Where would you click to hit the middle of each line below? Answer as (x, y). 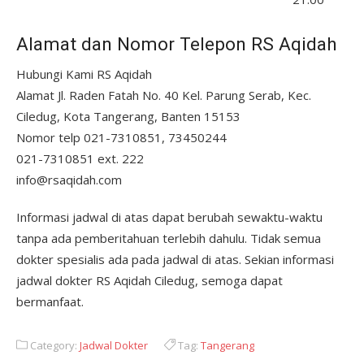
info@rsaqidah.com (69, 180)
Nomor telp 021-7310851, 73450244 (121, 137)
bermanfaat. (50, 301)
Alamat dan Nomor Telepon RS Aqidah (177, 44)
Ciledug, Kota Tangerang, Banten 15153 (128, 116)
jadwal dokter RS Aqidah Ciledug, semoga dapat (149, 280)
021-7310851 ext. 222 (80, 158)
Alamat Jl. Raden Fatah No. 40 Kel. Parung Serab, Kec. (164, 95)
